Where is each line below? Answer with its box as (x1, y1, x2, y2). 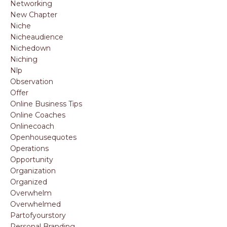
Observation (10, 77, 53, 86)
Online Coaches (10, 110, 65, 120)
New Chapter (10, 10, 57, 19)
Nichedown (10, 44, 51, 53)
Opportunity (10, 155, 53, 164)
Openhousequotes (10, 133, 77, 142)
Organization (10, 166, 56, 175)
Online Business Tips (10, 99, 82, 108)
